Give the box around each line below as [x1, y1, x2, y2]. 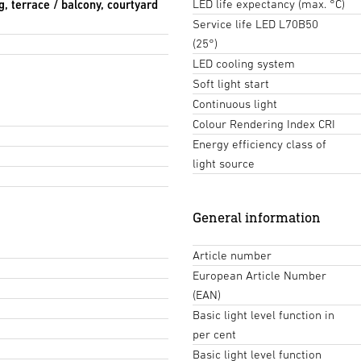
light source [193, 156, 255, 171]
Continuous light [193, 97, 277, 111]
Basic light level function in [193, 308, 334, 322]
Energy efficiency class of [193, 137, 326, 151]
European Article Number [193, 268, 326, 283]
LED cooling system [193, 56, 295, 71]
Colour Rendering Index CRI [193, 117, 335, 131]
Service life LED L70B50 [193, 17, 318, 31]
